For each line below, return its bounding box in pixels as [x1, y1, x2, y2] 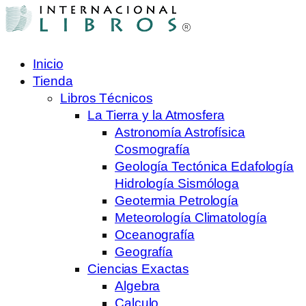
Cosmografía [115, 141, 190, 156]
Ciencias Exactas [87, 261, 189, 276]
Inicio [33, 56, 64, 71]
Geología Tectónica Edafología [115, 158, 294, 173]
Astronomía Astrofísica [115, 124, 245, 139]
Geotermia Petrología [115, 193, 238, 208]
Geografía [115, 244, 173, 259]
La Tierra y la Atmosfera [87, 107, 225, 122]
